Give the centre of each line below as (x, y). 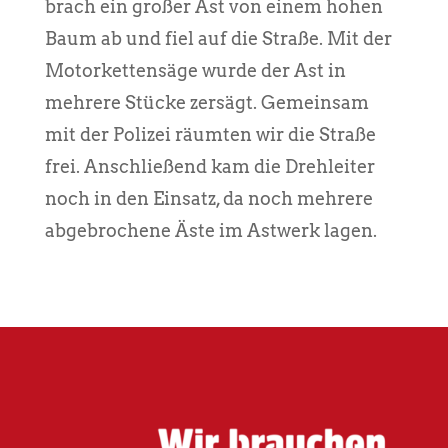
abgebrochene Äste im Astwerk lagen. (210, 230)
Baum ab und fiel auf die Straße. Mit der (218, 38)
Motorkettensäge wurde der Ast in (195, 70)
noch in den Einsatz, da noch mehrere (208, 198)
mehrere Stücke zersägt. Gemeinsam (206, 102)
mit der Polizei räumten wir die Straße (210, 134)
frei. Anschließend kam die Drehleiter (209, 166)
